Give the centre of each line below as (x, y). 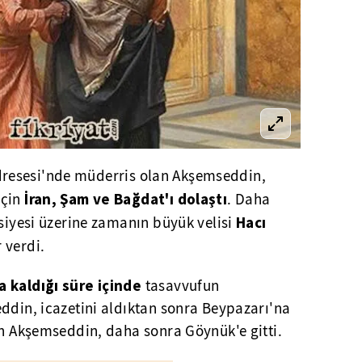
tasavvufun (181, 286)
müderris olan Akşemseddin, (168, 176)
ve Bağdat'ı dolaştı (158, 198)
